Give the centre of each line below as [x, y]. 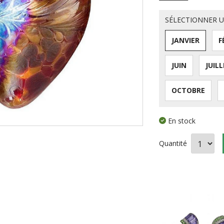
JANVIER [186, 40]
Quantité [173, 143]
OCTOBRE [188, 90]
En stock [182, 121]
